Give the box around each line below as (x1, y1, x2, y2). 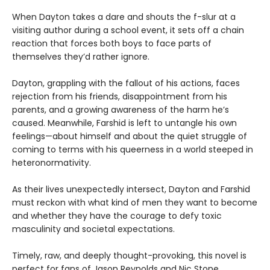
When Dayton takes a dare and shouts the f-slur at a (12, 11, 236, 24)
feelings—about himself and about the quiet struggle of (12, 130, 247, 143)
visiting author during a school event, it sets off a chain (12, 24, 244, 37)
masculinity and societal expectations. (12, 223, 175, 236)
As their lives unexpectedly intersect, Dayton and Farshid (12, 183, 250, 196)
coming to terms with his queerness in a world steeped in (12, 143, 253, 156)
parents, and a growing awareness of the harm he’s (12, 104, 229, 116)
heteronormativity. (12, 157, 91, 169)
